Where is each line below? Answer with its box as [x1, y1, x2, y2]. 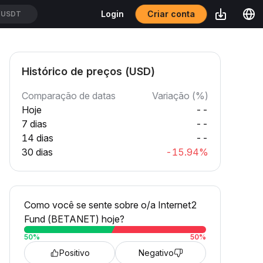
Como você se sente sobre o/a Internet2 [24, 199, 197, 211]
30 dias [22, 146, 53, 158]
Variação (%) [152, 90, 208, 102]
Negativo [138, 248, 174, 258]
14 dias [22, 132, 53, 144]
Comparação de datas [22, 90, 116, 102]
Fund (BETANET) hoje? [24, 213, 124, 225]
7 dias [22, 118, 47, 130]
